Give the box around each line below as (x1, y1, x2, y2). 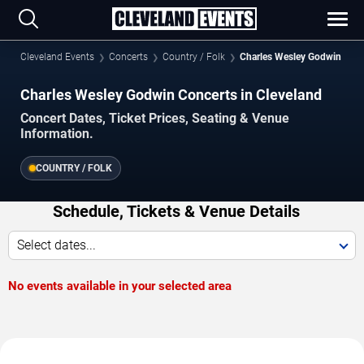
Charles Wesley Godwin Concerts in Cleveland (20, 86, 322, 103)
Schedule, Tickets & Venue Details (52, 201, 300, 222)
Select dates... (17, 237, 96, 253)
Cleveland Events (20, 51, 94, 63)
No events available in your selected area (8, 279, 232, 294)
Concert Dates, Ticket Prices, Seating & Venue (20, 110, 289, 127)
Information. (20, 126, 93, 142)
